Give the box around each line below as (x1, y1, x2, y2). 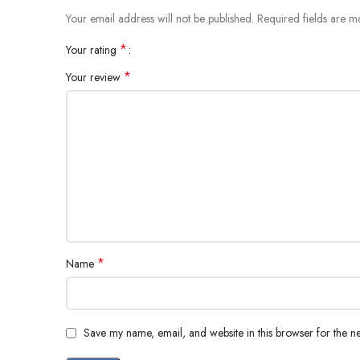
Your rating (66, 42, 120, 59)
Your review (66, 69, 124, 86)
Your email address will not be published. (66, 10, 254, 27)
